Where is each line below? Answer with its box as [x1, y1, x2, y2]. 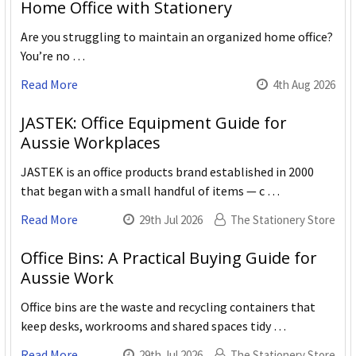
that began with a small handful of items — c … [21, 183, 280, 199]
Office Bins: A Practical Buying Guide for [21, 247, 317, 269]
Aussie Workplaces [21, 132, 161, 154]
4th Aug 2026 [273, 77, 335, 93]
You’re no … [21, 48, 85, 64]
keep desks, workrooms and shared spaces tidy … [21, 318, 286, 335]
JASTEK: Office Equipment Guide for [21, 112, 287, 134]
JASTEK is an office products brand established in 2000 [21, 164, 314, 180]
